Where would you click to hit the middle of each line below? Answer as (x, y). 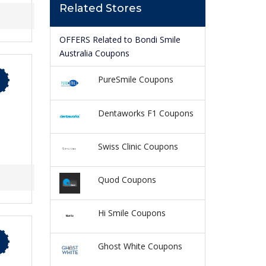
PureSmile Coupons (135, 80)
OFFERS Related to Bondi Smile (120, 40)
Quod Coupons (127, 179)
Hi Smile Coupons (132, 213)
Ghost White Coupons (140, 246)
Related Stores (100, 9)
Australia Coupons (94, 53)
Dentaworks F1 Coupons (145, 113)
